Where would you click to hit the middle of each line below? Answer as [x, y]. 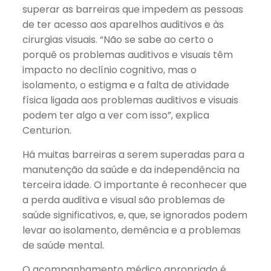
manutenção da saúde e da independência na [131, 170]
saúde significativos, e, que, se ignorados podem [135, 215]
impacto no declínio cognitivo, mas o [109, 70]
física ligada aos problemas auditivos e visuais [130, 100]
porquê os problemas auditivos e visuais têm [127, 55]
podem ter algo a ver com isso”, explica [116, 115]
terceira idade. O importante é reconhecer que [134, 185]
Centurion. [47, 130]
